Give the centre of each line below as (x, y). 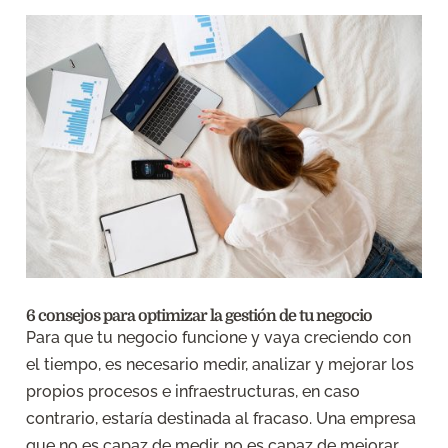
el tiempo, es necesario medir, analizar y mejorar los (220, 364)
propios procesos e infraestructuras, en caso (193, 391)
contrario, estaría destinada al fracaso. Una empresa (221, 418)
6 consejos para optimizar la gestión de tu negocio (199, 315)
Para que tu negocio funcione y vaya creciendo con (219, 337)
